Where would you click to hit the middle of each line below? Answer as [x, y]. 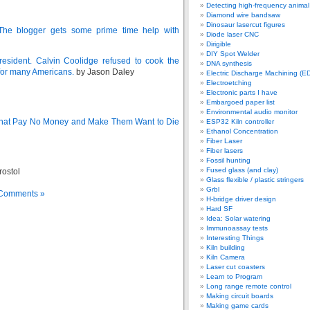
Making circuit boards [240, 296]
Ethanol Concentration [242, 131]
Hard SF [219, 209]
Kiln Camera [226, 257]
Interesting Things [235, 238]
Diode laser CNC [232, 34]
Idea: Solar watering [238, 218]
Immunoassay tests [237, 228]
